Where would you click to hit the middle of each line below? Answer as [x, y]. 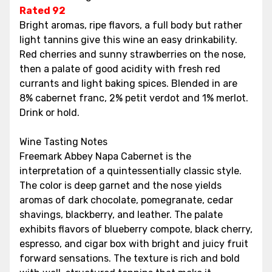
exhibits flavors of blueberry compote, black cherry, [136, 229]
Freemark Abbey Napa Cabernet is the [105, 156]
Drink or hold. [49, 112]
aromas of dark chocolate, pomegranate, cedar [126, 200]
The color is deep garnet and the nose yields [121, 185]
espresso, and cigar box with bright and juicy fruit [134, 243]
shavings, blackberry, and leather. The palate [121, 214]
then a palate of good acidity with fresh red [120, 69]
